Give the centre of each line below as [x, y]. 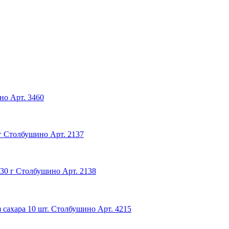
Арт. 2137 [67, 134]
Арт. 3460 [27, 97]
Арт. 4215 [114, 209]
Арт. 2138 [79, 171]
